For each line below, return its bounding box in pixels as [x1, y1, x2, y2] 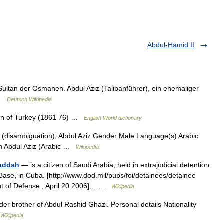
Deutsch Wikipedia [7, 96, 52, 102]
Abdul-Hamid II [147, 41, 194, 49]
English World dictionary [84, 115, 142, 121]
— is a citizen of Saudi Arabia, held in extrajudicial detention [19, 161, 209, 169]
